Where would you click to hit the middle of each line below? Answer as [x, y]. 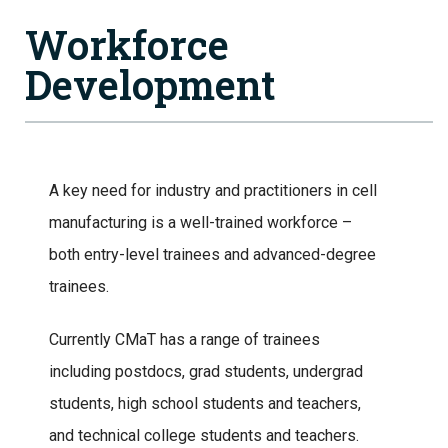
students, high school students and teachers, [205, 403]
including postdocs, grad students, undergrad [206, 371]
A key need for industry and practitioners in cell [213, 190]
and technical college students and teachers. [204, 435]
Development [150, 84]
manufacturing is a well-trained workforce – [200, 222]
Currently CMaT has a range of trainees [184, 339]
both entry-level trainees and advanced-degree [212, 254]
